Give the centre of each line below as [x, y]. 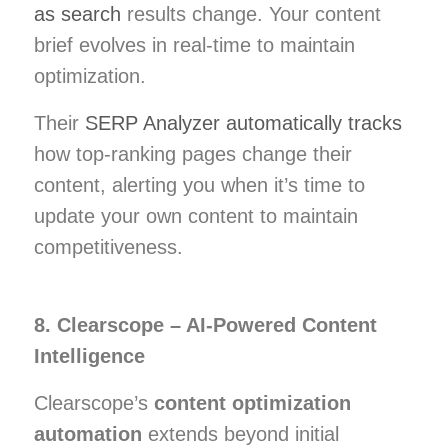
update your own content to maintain [196, 215]
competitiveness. [108, 246]
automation [88, 433]
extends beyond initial [240, 433]
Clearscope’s [94, 402]
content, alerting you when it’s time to [199, 184]
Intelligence [89, 355]
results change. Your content [251, 13]
